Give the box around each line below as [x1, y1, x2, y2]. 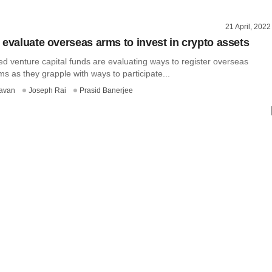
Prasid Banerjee [80, 86, 133, 95]
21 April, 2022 [225, 22, 271, 31]
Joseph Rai [29, 86, 66, 95]
